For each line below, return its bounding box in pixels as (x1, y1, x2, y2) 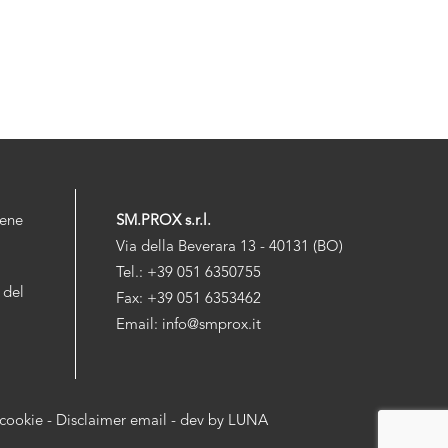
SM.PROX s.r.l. (116, 214, 211, 230)
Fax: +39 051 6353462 (116, 292, 261, 308)
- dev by (167, 414, 228, 430)
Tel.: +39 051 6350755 (116, 266, 261, 282)
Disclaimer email (56, 414, 167, 430)
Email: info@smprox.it (116, 318, 261, 334)
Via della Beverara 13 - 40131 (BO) (116, 240, 343, 256)
